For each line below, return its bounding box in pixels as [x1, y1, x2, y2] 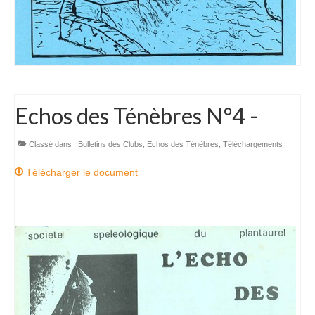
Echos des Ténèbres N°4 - [15, 102, 258, 129]
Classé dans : [27, 140, 78, 148]
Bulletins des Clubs [78, 140, 143, 148]
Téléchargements [223, 140, 283, 148]
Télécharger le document [23, 167, 138, 178]
